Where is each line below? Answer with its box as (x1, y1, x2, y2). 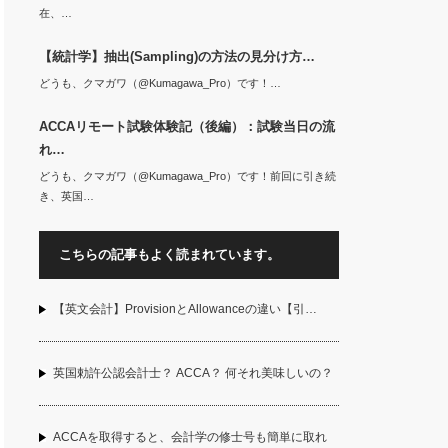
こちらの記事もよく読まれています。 (58, 247, 280, 262)
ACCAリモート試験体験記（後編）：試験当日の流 (38, 119, 335, 134)
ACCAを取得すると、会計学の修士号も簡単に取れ (52, 430, 327, 444)
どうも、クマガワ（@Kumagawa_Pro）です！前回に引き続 (38, 170, 336, 182)
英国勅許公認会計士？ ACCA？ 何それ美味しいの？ (52, 366, 333, 380)
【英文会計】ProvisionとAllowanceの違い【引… (52, 302, 317, 316)
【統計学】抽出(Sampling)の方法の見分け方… (38, 49, 315, 64)
